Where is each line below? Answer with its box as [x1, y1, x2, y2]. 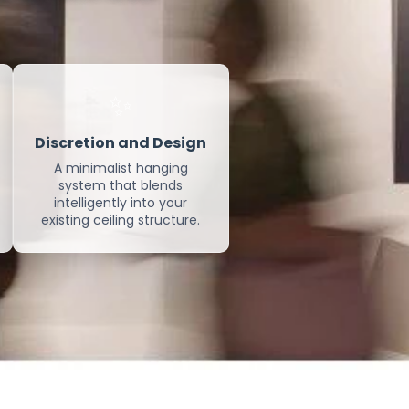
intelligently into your [54, 194, 188, 212]
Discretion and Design [35, 132, 207, 153]
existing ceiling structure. [41, 211, 201, 229]
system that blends [58, 176, 184, 194]
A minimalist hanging [53, 159, 188, 177]
